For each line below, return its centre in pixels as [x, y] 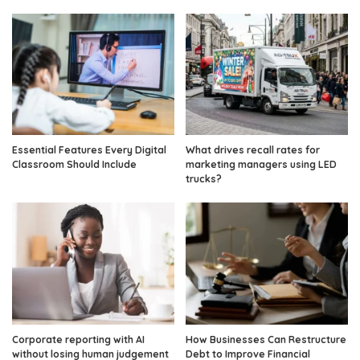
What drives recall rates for [253, 150]
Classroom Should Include [74, 165]
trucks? [204, 179]
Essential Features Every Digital [89, 150]
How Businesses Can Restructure [266, 339]
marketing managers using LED [261, 165]
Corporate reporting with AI [78, 339]
